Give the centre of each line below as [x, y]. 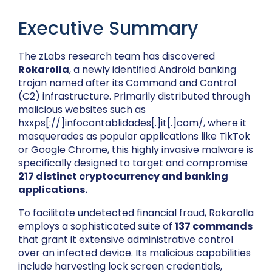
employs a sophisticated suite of [97, 226]
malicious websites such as [82, 110]
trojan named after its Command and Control [127, 83]
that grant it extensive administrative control [126, 240]
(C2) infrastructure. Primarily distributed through [134, 97]
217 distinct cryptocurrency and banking [123, 177]
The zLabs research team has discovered [117, 56]
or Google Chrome [63, 150]
